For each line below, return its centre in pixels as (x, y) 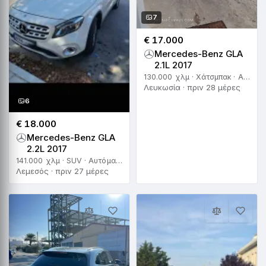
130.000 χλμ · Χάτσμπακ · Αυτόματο (246, 77)
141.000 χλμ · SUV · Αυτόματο (119, 160)
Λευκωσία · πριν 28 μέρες (192, 87)
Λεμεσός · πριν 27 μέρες (62, 171)
